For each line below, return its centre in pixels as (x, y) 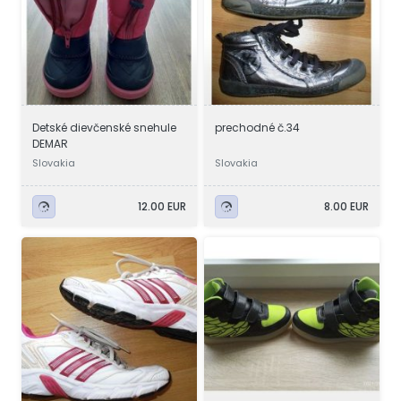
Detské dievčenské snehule (104, 128)
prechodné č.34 (257, 128)
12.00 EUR (162, 206)
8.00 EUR (346, 206)
